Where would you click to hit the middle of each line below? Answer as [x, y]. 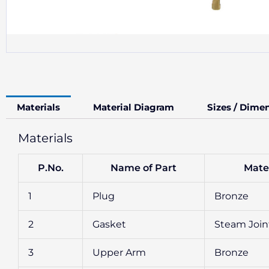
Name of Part [144, 168]
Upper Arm [119, 252]
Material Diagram [134, 107]
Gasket [109, 224]
